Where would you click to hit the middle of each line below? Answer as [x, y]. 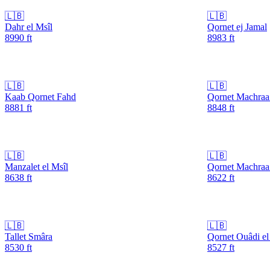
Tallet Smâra [29, 236]
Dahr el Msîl [29, 27]
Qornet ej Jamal [237, 27]
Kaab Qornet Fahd [40, 96]
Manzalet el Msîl [36, 166]
